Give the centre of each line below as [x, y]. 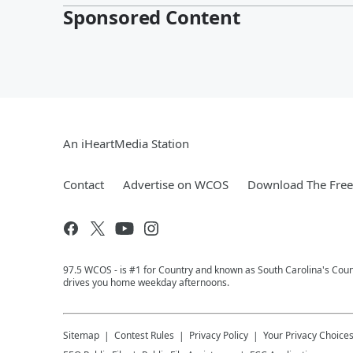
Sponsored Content [152, 17]
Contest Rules [144, 335]
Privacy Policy [219, 335]
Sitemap [81, 335]
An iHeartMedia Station [126, 143]
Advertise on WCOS [176, 184]
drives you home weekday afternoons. [146, 282]
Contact [84, 184]
